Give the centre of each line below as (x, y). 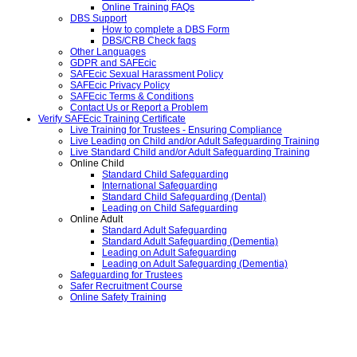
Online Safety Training (118, 298)
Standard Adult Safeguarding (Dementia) (190, 242)
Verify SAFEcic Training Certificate (112, 119)
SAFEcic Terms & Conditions (132, 97)
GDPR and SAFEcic (113, 63)
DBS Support (98, 19)
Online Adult (96, 220)
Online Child (97, 164)
